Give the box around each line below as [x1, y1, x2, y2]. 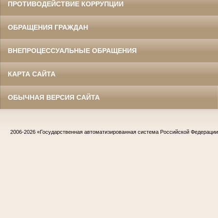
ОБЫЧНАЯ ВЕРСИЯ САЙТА [8, 93, 100, 102]
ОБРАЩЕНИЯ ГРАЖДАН [8, 23, 88, 32]
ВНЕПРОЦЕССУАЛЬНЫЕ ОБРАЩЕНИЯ [8, 47, 137, 55]
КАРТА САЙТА [8, 70, 55, 78]
